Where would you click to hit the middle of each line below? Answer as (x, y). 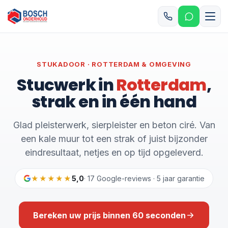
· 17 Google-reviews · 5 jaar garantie (144, 178)
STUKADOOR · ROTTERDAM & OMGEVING (114, 64)
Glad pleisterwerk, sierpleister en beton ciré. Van (114, 125)
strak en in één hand (114, 102)
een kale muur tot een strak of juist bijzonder (114, 139)
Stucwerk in (67, 85)
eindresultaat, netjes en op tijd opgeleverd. (114, 152)
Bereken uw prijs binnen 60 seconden (109, 215)
